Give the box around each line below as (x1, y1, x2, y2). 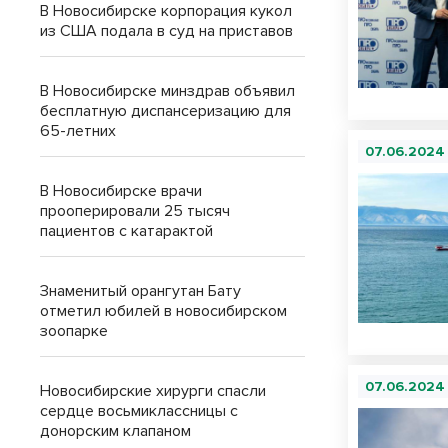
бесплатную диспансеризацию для (40, 101, 291, 121)
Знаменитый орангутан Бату (40, 281, 241, 301)
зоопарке (40, 321, 108, 341)
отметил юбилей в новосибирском (40, 301, 287, 321)
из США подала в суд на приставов (40, 21, 293, 41)
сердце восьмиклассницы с (40, 401, 238, 421)
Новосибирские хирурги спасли (40, 381, 266, 401)
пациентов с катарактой (40, 221, 213, 241)
